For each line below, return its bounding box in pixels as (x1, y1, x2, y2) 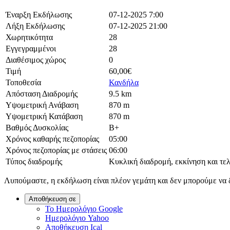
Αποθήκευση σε (29, 195, 76, 203)
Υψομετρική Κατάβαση (6, 112, 83, 121)
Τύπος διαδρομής (6, 157, 62, 166)
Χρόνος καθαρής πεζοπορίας (6, 135, 99, 144)
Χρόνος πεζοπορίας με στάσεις (6, 146, 107, 155)
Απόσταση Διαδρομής (6, 89, 78, 99)
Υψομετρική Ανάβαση (6, 101, 79, 110)
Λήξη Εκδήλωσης (6, 22, 65, 31)
